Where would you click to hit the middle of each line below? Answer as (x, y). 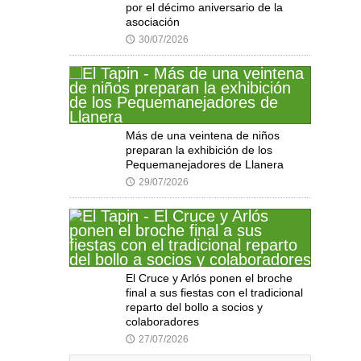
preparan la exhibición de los (199, 150)
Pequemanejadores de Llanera (205, 165)
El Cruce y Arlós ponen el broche (209, 278)
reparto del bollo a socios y (194, 307)
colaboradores (162, 322)
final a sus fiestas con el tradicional (214, 293)
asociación (153, 22)
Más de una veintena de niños (203, 136)
